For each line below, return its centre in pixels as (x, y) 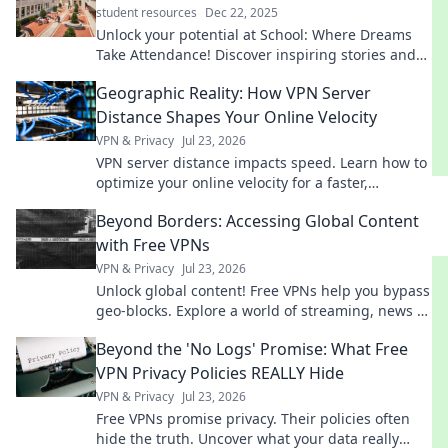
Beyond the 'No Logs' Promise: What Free (252, 349)
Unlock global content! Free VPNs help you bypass (263, 290)
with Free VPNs (153, 245)
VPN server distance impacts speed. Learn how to (261, 162)
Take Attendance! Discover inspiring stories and (256, 54)
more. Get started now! (173, 330)
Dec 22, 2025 (241, 12)
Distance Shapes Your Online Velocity (236, 117)
